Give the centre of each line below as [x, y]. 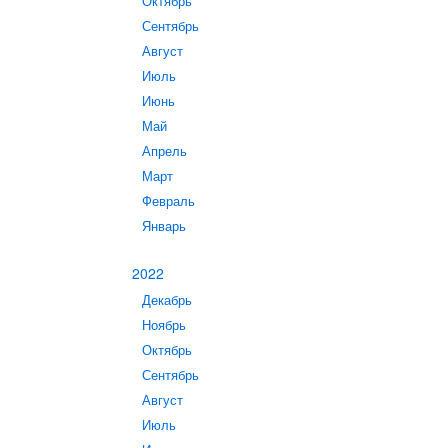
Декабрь [167, 300]
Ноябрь [164, 325]
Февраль [168, 201]
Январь [164, 226]
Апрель [164, 151]
